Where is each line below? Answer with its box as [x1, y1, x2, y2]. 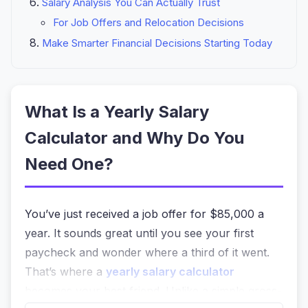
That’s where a [25, 265, 106, 279]
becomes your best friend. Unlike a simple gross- [25, 284, 282, 298]
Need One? [25, 154, 113, 175]
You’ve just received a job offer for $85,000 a [25, 207, 264, 221]
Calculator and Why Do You [25, 128, 244, 148]
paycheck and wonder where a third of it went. [25, 245, 269, 260]
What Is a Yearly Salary [25, 102, 209, 122]
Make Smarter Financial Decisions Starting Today [42, 36, 272, 49]
